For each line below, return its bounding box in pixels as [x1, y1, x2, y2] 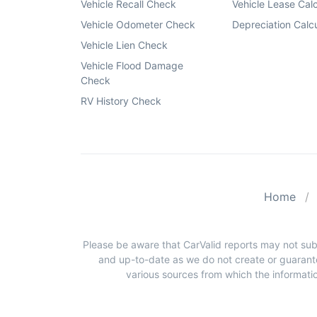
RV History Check [81, 94, 161, 107]
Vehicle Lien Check [81, 38, 168, 51]
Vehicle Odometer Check [81, 18, 195, 30]
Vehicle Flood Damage [81, 59, 183, 71]
